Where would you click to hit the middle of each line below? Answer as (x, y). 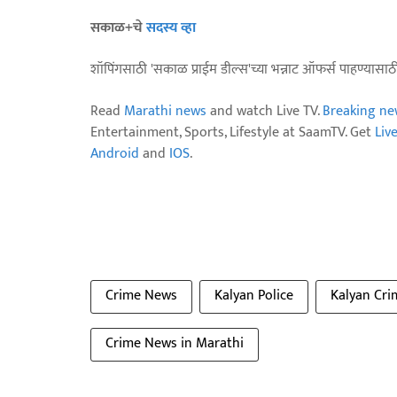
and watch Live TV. (265, 111)
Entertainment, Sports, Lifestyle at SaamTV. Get (233, 132)
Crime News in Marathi (175, 343)
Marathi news (165, 111)
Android (115, 153)
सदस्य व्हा (171, 27)
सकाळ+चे (118, 27)
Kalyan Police (254, 295)
